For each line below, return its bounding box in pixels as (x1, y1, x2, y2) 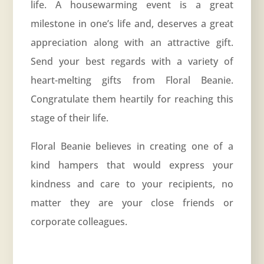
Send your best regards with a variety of (31, 55, 233, 68)
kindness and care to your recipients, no (31, 177, 233, 191)
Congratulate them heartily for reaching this (31, 93, 233, 106)
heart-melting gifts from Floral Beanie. (31, 74, 233, 87)
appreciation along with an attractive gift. (31, 36, 233, 49)
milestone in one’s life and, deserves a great (31, 17, 233, 31)
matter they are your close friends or (31, 196, 233, 210)
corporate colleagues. (31, 215, 128, 229)
